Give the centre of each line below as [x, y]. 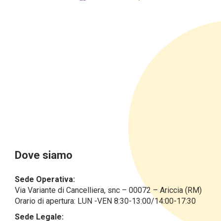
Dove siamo [44, 155]
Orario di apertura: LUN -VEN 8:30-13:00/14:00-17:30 [105, 201]
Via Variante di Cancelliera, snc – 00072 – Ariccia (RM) [108, 190]
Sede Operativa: [45, 179]
